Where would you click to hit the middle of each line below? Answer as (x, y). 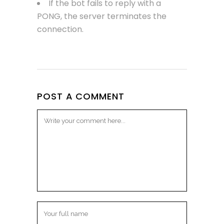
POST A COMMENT (81, 96)
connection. (60, 29)
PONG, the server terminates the (102, 16)
